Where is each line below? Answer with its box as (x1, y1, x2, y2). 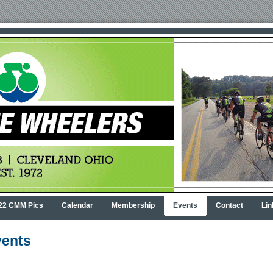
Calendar (61, 201, 93, 210)
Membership (111, 201, 155, 210)
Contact (215, 201, 243, 210)
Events (172, 201, 197, 210)
